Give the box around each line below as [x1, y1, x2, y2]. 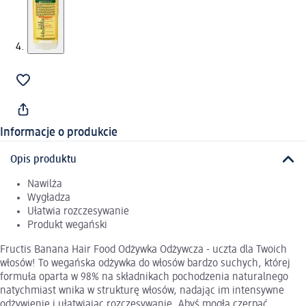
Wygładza [27, 192, 70, 204]
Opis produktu [10, 154, 76, 165]
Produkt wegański [27, 219, 107, 231]
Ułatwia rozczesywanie [27, 206, 129, 217]
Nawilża [27, 178, 62, 190]
